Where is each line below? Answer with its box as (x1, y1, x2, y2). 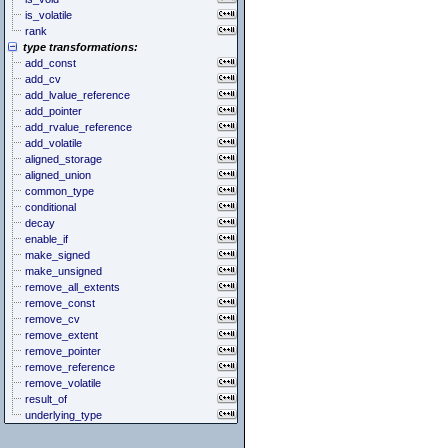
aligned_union (25, 169, 91, 181)
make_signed (25, 249, 90, 261)
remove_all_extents (25, 281, 120, 293)
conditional (25, 201, 76, 213)
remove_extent (25, 329, 98, 341)
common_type (25, 185, 94, 197)
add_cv (25, 73, 61, 85)
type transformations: (23, 41, 138, 53)
